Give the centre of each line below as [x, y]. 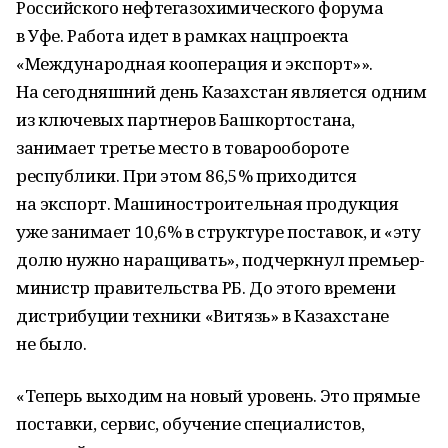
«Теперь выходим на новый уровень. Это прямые [218, 395]
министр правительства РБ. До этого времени [206, 287]
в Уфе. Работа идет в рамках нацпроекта [183, 35]
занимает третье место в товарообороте [182, 147]
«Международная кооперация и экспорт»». [195, 63]
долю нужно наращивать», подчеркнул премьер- [220, 259]
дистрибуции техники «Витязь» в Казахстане [202, 315]
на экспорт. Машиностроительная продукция [207, 203]
